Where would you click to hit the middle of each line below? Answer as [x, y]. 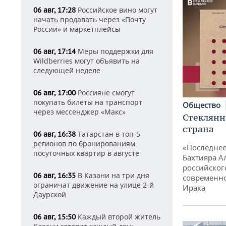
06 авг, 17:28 [54, 10]
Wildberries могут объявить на [87, 61]
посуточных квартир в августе [86, 153]
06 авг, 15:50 [54, 217]
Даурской [50, 194]
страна [198, 129]
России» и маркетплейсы [77, 29]
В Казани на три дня [112, 175]
